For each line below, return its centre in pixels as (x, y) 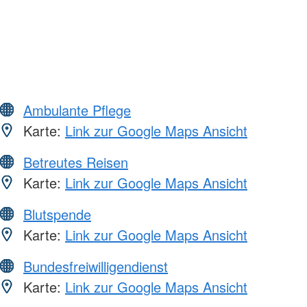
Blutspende (57, 214)
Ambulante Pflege (77, 110)
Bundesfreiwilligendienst (96, 266)
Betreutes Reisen (76, 162)
